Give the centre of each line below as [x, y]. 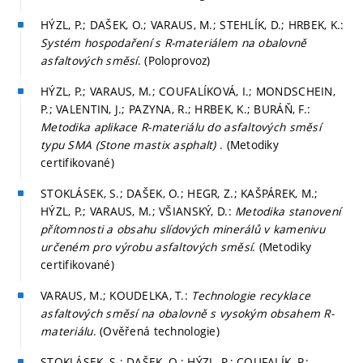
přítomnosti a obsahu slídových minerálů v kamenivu [183, 228]
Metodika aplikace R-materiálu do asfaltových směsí [181, 126]
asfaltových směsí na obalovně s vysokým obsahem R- [187, 313]
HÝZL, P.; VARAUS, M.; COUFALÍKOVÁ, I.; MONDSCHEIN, [188, 91]
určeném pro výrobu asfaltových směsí [147, 246]
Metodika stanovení [288, 211]
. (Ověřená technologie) [156, 331]
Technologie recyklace [251, 295]
